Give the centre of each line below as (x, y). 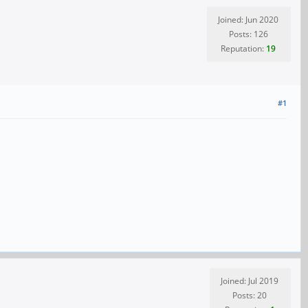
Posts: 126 (248, 34)
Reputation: (243, 48)
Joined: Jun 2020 (248, 20)
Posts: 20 (250, 296)
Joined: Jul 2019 (250, 281)
